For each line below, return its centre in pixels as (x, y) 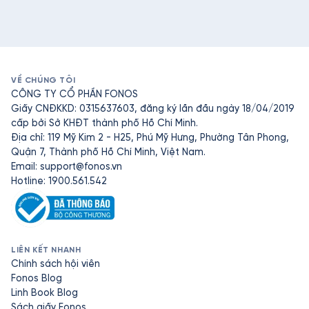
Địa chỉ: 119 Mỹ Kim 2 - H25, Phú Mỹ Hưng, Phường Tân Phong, (150, 138)
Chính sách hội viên (56, 264)
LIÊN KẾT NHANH (46, 250)
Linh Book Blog (44, 293)
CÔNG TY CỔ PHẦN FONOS (74, 94)
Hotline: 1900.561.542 (59, 181)
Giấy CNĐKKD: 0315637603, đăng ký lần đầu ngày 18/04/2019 (153, 109)
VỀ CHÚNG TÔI (43, 80)
